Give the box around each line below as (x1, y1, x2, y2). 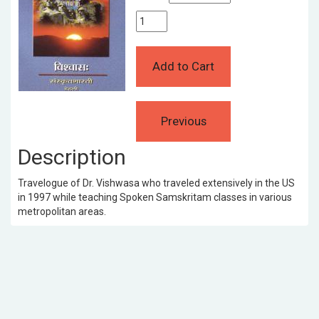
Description (18, 144, 126, 169)
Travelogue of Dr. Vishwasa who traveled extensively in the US (18, 177, 295, 189)
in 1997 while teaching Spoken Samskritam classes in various (18, 191, 292, 203)
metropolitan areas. (18, 205, 106, 217)
